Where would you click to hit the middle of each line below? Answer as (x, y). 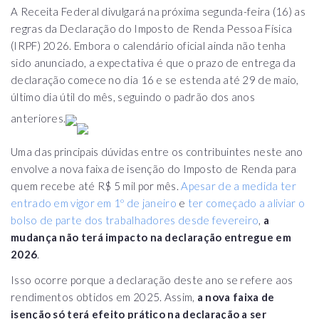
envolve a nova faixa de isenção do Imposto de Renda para (154, 169)
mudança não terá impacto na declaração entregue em (151, 237)
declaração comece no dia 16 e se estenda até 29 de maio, (155, 80)
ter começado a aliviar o (246, 203)
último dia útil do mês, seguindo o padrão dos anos (133, 97)
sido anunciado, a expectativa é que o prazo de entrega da (153, 63)
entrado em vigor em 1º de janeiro (94, 203)
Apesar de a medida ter (239, 186)
